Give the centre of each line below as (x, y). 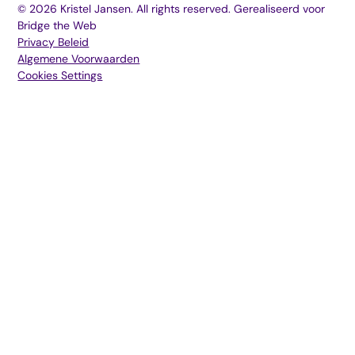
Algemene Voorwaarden (79, 59)
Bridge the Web (57, 26)
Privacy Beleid (53, 42)
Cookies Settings (60, 76)
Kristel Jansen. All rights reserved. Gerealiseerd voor (191, 9)
